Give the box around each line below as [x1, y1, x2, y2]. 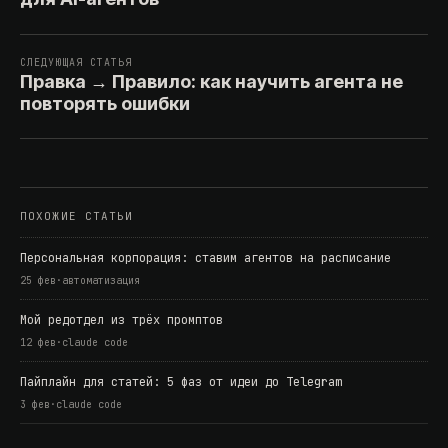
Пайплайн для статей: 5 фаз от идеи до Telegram [20, 374, 342, 391]
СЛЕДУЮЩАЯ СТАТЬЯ [20, 56, 132, 70]
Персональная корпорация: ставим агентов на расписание [20, 250, 391, 267]
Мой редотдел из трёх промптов [20, 312, 223, 329]
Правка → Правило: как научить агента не [20, 71, 403, 93]
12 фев [20, 336, 56, 350]
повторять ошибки [20, 93, 190, 115]
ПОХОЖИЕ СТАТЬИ [20, 209, 134, 224]
